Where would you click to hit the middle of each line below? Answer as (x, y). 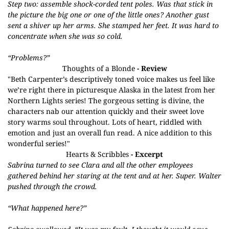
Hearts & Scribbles (97, 154)
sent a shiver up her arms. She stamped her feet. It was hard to (113, 25)
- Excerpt (146, 154)
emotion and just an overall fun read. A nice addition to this (110, 133)
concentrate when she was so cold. (65, 36)
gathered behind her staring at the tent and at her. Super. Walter (114, 176)
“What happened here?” (47, 208)
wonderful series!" (39, 143)
